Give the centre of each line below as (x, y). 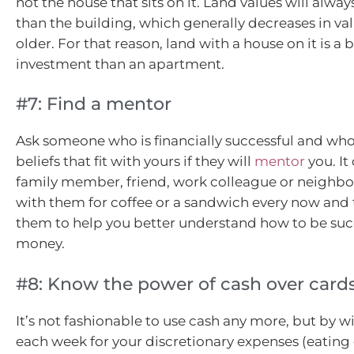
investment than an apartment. (120, 64)
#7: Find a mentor (94, 104)
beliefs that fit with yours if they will (135, 162)
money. (42, 244)
